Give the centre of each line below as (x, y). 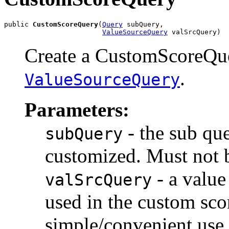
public (18, 24)
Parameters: (77, 109)
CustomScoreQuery (65, 24)
